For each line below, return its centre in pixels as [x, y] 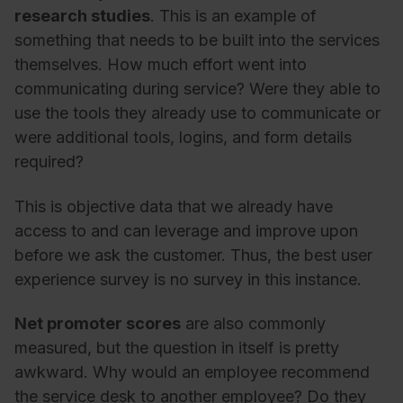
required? [51, 162]
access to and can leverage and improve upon [186, 230]
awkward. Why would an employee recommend [192, 372]
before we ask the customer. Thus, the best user [193, 255]
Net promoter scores [98, 324]
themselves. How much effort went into [161, 65]
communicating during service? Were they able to [197, 89]
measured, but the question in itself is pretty [177, 348]
